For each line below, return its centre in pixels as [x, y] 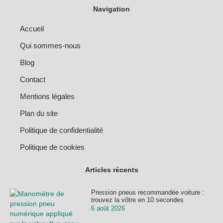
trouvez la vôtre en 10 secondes [137, 200]
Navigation [111, 9]
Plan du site [39, 113]
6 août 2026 [108, 208]
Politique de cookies [52, 147]
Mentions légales [47, 96]
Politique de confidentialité [61, 130]
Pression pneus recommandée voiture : [147, 192]
